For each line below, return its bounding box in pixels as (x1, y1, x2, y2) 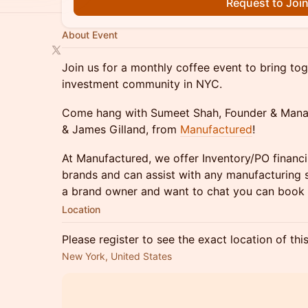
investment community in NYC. (62, 77, 222, 91)
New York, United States (62, 250, 172, 262)
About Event (62, 29, 118, 41)
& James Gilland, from (62, 122, 180, 136)
